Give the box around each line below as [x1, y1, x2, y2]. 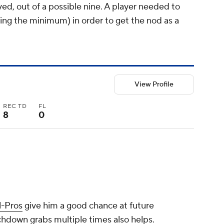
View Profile [134, 80, 173, 89]
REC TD [3, 102, 27, 110]
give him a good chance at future [22, 199, 154, 211]
